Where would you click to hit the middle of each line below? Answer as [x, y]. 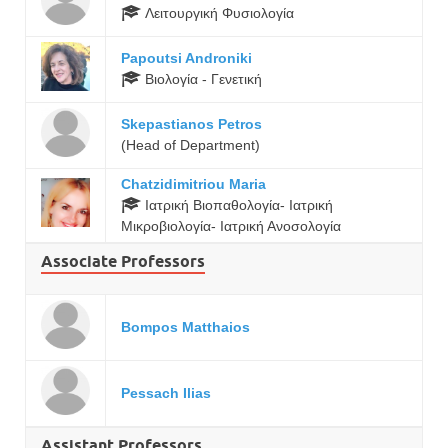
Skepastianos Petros [191, 123]
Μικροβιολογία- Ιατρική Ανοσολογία [231, 225]
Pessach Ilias [166, 392]
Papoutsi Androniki [186, 57]
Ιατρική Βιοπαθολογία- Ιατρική [237, 204]
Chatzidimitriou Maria [193, 183]
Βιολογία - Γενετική [201, 78]
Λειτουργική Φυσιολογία [217, 12]
